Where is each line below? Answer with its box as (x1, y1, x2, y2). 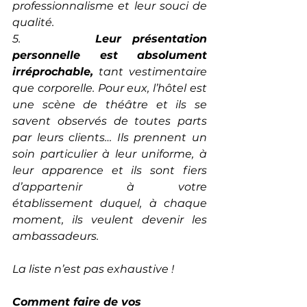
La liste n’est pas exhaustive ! (12, 262, 174, 276)
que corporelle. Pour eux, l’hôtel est (12, 82, 207, 95)
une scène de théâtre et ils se (12, 98, 207, 112)
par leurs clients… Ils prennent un (12, 131, 207, 145)
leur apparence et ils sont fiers (12, 164, 207, 177)
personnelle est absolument (12, 49, 207, 62)
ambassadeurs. (12, 230, 99, 243)
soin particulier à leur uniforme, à (12, 147, 207, 161)
